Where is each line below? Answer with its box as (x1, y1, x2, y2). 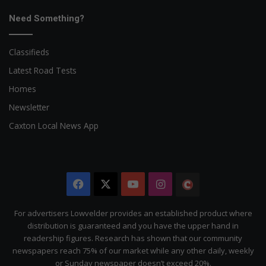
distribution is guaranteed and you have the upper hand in (27, 220, 239, 231)
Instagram (164, 176, 217, 191)
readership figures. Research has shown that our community (24, 233, 242, 243)
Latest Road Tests (9, 65, 77, 76)
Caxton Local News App (9, 120, 99, 131)
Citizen (199, 201, 234, 215)
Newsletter (9, 102, 49, 113)
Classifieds (9, 46, 49, 58)
